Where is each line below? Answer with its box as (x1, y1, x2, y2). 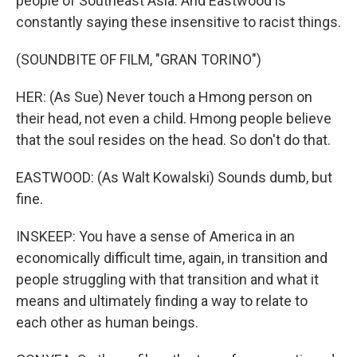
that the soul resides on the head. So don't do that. (16, 131, 331, 148)
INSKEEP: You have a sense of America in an (16, 228, 295, 245)
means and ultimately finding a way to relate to (16, 292, 308, 309)
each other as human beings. (16, 314, 198, 331)
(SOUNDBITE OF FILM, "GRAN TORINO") (16, 51, 261, 68)
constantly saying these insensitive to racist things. (16, 14, 341, 30)
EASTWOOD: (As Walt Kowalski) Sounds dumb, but (16, 169, 332, 186)
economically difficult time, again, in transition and (16, 249, 328, 266)
